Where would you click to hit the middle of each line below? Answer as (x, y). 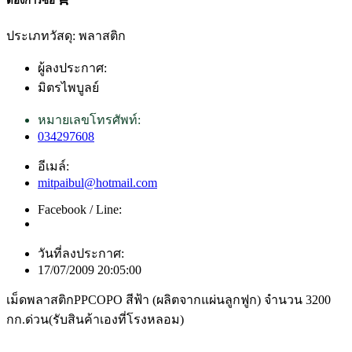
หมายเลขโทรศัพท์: (89, 120)
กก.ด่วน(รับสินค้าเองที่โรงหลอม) (95, 320)
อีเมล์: (53, 167)
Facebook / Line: (80, 210)
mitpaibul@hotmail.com (97, 183)
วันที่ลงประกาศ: (81, 254)
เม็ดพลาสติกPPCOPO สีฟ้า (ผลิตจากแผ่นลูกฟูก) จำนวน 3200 (169, 300)
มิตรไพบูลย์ (68, 88)
